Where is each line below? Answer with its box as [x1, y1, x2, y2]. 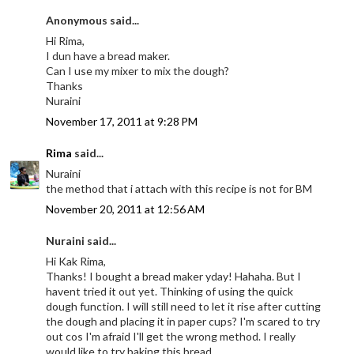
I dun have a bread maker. [46, 48, 171, 62]
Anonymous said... [46, 13, 140, 27]
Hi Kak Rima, [46, 254, 107, 268]
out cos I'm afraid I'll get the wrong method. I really [46, 329, 296, 343]
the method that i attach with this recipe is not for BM [46, 181, 313, 195]
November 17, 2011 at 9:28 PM [46, 114, 198, 128]
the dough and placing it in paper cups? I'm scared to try [46, 314, 321, 328]
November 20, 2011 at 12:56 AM [46, 201, 205, 216]
